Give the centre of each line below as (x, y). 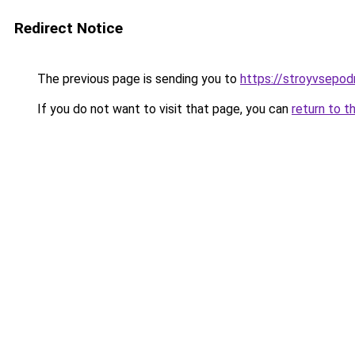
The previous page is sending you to (137, 79)
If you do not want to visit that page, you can (163, 109)
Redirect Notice (69, 28)
